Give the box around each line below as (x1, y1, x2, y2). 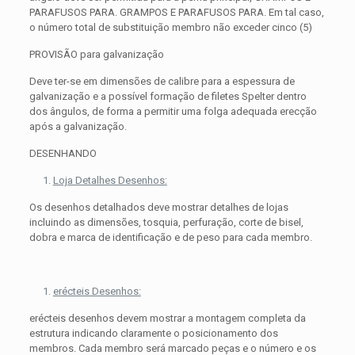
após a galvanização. (29, 120, 127, 133)
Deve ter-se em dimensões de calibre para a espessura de (29, 75, 295, 88)
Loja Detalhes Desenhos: (52, 174, 167, 187)
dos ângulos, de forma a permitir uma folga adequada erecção (29, 105, 317, 118)
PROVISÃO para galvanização (29, 48, 164, 61)
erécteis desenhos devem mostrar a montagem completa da (29, 312, 306, 325)
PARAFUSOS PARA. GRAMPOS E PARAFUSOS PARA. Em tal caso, (29, 6, 324, 19)
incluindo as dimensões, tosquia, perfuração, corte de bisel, (29, 216, 303, 229)
